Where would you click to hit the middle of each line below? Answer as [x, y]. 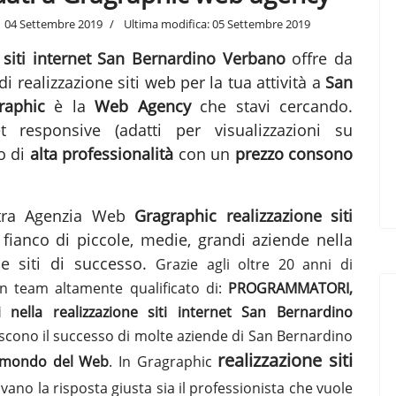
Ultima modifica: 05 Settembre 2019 [217, 23]
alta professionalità [101, 153]
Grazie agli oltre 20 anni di [255, 264]
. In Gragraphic [164, 361]
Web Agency [143, 106]
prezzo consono [293, 153]
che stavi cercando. [272, 106]
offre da [319, 58]
